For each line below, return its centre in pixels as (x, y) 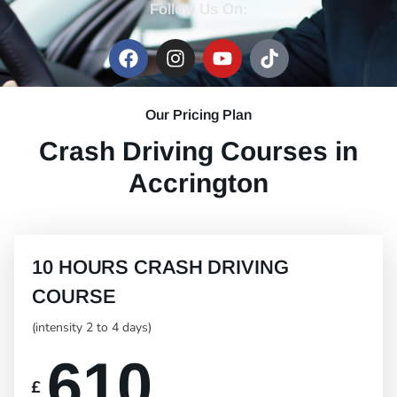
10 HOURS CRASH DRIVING (160, 268)
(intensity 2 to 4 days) (92, 328)
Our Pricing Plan (198, 115)
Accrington (198, 183)
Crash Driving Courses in (198, 152)
